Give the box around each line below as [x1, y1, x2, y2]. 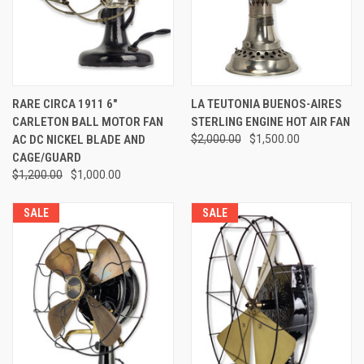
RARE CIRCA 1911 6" [12, 97, 117, 112]
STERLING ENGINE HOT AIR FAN [190, 115, 350, 130]
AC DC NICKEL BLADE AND [12, 132, 145, 148]
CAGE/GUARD [12, 150, 81, 166]
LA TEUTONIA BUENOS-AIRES [190, 97, 342, 112]
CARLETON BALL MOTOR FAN [12, 115, 163, 130]
